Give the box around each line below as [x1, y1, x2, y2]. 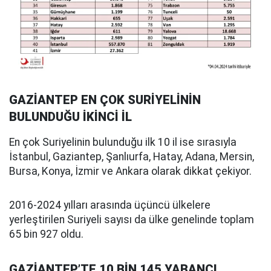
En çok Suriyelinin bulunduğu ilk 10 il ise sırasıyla [9, 135, 237, 148]
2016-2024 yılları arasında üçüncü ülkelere [9, 198, 211, 211]
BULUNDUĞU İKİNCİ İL [9, 109, 132, 124]
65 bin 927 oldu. [9, 227, 83, 240]
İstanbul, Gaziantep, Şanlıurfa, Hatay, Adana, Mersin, [9, 150, 254, 163]
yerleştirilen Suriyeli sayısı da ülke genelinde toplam [9, 213, 254, 226]
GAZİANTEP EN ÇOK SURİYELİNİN [9, 92, 201, 107]
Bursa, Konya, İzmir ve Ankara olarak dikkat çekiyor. [9, 165, 252, 177]
